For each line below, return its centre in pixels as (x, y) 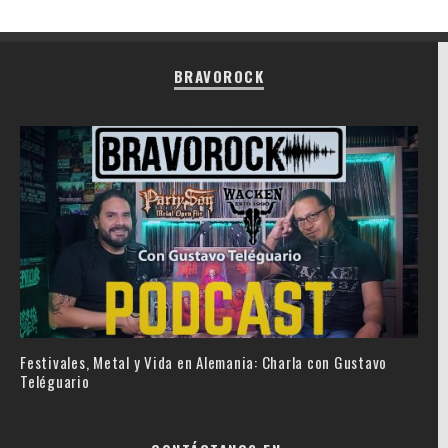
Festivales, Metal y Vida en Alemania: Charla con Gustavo (203, 361)
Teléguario (55, 380)
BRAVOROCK (219, 75)
